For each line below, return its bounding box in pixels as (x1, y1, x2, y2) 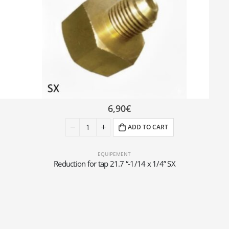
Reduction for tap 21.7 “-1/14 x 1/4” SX (54, 158, 175, 169)
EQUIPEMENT (98, 150, 131, 157)
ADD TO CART (128, 122, 169, 131)
